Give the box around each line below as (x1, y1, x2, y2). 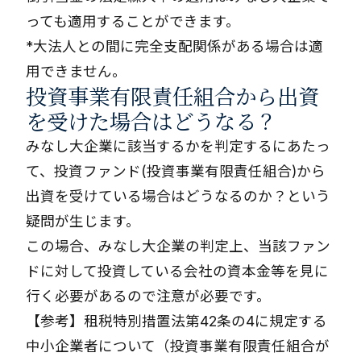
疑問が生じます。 (26, 213, 140, 230)
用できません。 (26, 63, 127, 80)
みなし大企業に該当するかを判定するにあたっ (26, 138, 330, 155)
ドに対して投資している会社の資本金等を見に (26, 263, 329, 280)
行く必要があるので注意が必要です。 (26, 288, 271, 305)
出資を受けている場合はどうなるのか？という (26, 188, 330, 205)
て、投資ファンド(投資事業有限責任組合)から (26, 163, 326, 180)
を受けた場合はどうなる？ (26, 106, 277, 135)
